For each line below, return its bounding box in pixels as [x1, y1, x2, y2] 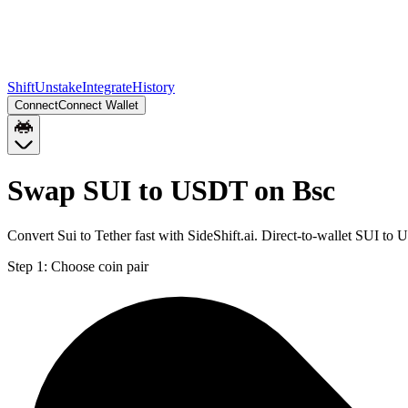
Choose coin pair [51, 258, 148, 274]
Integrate [82, 79, 132, 95]
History [132, 79, 175, 95]
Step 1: [7, 258, 47, 274]
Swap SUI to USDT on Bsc [7, 174, 335, 208]
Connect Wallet [58, 98, 138, 112]
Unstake [35, 79, 82, 95]
